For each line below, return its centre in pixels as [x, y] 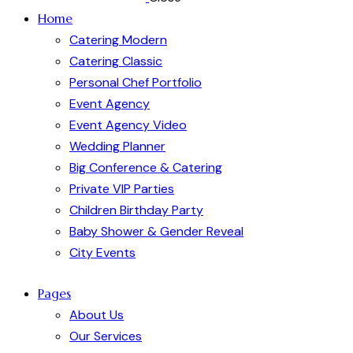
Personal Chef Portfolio [136, 82]
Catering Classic [116, 61]
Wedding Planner [117, 146]
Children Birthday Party [136, 210]
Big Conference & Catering [146, 167]
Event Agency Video [128, 124]
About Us [97, 315]
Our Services [106, 336]
